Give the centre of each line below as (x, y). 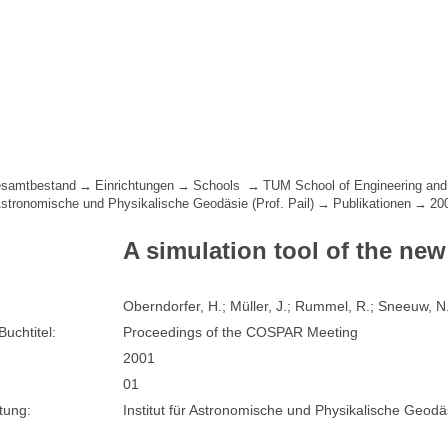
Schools (219, 186)
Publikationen (372, 204)
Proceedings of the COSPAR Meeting (241, 332)
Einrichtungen (135, 186)
